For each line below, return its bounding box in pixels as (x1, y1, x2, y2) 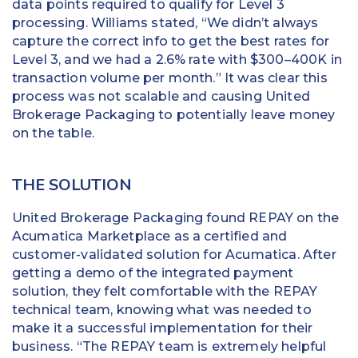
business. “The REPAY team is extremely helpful (12, 338, 327, 354)
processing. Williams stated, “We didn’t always (12, 14, 319, 30)
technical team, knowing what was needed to (12, 301, 312, 317)
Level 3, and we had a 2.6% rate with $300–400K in (12, 51, 342, 67)
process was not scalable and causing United (12, 88, 310, 104)
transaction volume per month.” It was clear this (12, 70, 328, 86)
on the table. (12, 125, 95, 141)
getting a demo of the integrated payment (12, 265, 294, 280)
